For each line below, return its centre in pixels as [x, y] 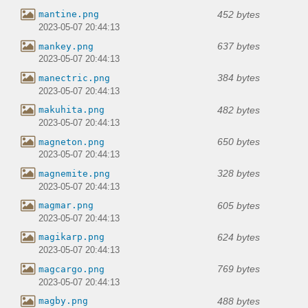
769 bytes [239, 269]
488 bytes [239, 301]
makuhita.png [71, 110]
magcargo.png [71, 269]
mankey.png [66, 46]
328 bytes [239, 174]
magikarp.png [71, 237]
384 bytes [239, 78]
